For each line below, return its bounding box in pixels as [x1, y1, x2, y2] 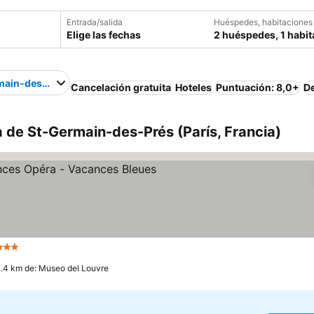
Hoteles [175, 81, 212, 93]
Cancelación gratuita [71, 81, 172, 93]
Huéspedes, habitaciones [214, 17, 313, 27]
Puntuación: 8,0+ [216, 81, 300, 93]
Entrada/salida [67, 17, 123, 27]
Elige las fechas [67, 29, 141, 41]
